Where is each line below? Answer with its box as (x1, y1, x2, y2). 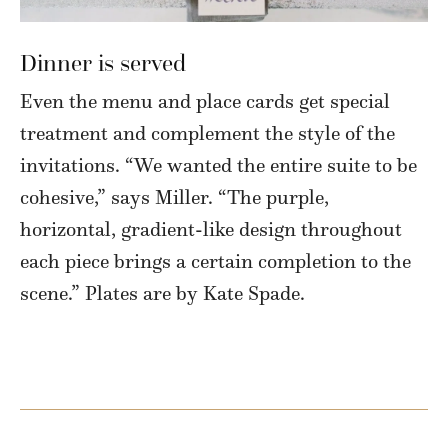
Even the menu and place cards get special (20, 89, 390, 114)
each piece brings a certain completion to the (20, 249, 411, 274)
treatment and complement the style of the (20, 121, 395, 146)
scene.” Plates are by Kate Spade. (20, 281, 305, 306)
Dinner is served (20, 49, 186, 78)
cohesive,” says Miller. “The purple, (20, 185, 329, 210)
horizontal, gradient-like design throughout (20, 217, 402, 242)
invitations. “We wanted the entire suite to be (20, 153, 417, 178)
